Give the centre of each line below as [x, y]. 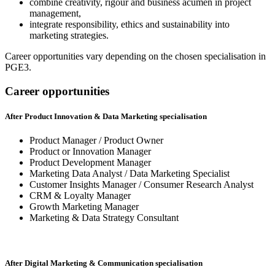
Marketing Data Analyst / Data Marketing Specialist [130, 174]
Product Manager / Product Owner [96, 141]
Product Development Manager [90, 163]
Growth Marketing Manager [84, 207]
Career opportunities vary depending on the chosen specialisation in [135, 56]
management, [55, 14]
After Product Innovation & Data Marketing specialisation [106, 117]
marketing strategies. [69, 36]
